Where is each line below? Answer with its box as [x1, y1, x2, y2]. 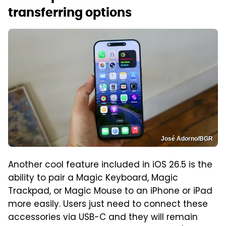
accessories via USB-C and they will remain [8, 210, 198, 225]
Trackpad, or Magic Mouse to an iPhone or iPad [8, 184, 212, 199]
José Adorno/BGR [161, 135, 213, 142]
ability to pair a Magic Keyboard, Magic [8, 171, 178, 186]
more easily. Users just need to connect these [8, 197, 208, 212]
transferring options [8, 5, 132, 21]
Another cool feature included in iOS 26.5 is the [8, 158, 212, 173]
